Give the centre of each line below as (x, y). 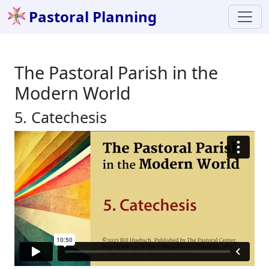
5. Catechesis (61, 117)
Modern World (73, 93)
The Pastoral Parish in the (116, 72)
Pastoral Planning (93, 17)
